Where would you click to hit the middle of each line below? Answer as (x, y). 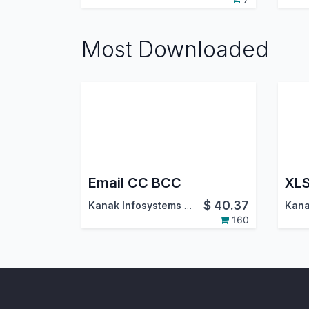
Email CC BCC (134, 182)
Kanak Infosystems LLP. (188, 205)
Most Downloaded (175, 49)
